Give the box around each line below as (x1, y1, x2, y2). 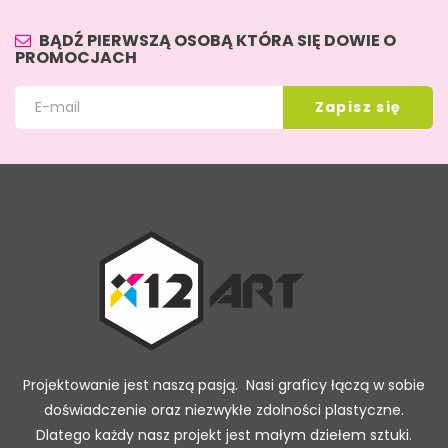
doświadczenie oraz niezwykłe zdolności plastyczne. (44, 399, 404, 420)
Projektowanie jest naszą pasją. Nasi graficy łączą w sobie (23, 374, 425, 395)
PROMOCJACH (15, 45, 137, 69)
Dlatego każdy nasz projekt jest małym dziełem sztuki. (36, 424, 412, 445)
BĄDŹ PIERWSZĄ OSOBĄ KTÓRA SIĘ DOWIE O (39, 28, 396, 52)
